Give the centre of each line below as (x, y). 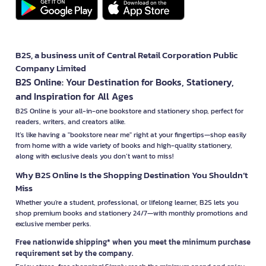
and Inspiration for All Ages (75, 96)
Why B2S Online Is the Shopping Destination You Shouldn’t (132, 175)
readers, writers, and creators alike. (70, 121)
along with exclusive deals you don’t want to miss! (94, 156)
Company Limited (51, 68)
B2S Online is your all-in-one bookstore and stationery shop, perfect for (129, 111)
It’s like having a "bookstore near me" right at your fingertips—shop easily (131, 134)
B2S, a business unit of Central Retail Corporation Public (126, 55)
